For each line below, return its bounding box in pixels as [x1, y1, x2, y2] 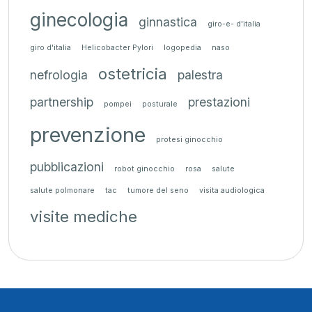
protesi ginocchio [156, 134, 223, 144]
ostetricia [98, 63, 167, 83]
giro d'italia [30, 42, 71, 52]
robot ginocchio [114, 164, 175, 173]
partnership [30, 94, 93, 109]
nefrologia [30, 67, 88, 82]
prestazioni [188, 94, 250, 109]
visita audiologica [199, 185, 265, 195]
